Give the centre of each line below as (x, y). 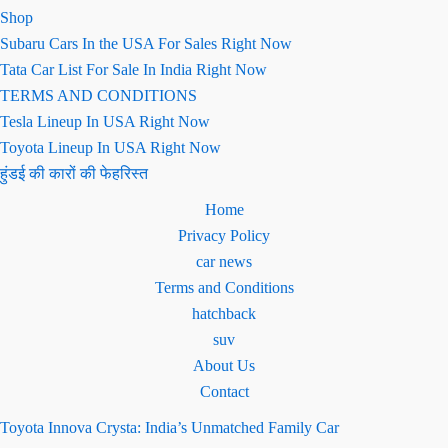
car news (224, 262)
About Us (224, 366)
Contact (224, 392)
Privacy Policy (224, 236)
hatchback (224, 314)
